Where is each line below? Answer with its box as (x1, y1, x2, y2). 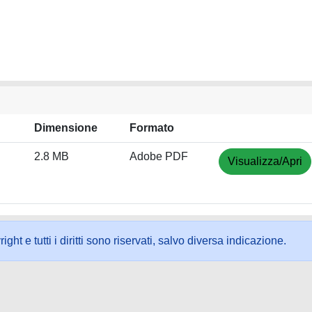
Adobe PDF (130, 150, 188, 162)
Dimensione (34, 122, 97, 134)
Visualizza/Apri (228, 155, 302, 167)
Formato (130, 122, 174, 134)
